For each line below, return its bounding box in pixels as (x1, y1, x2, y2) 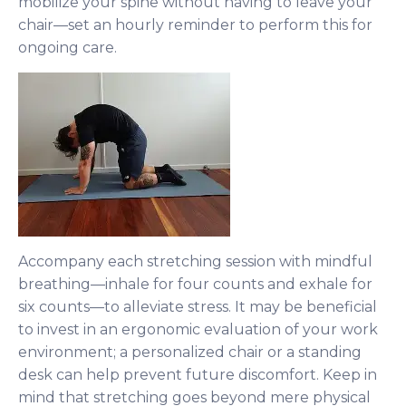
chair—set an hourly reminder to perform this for (18, 15, 372, 34)
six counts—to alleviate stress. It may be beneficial (18, 297, 377, 315)
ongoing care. (18, 38, 117, 56)
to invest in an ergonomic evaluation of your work (18, 320, 378, 338)
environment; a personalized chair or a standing (18, 343, 362, 361)
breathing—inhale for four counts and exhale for (18, 275, 372, 293)
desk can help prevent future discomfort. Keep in (18, 365, 377, 383)
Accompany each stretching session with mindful (18, 252, 372, 270)
